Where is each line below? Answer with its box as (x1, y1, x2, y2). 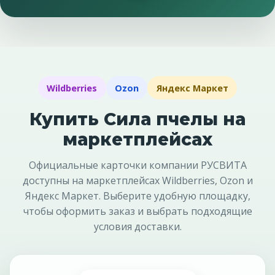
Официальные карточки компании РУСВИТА (28, 158, 247, 172)
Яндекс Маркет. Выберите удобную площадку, (25, 188, 250, 203)
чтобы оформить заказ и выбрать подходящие (23, 204, 252, 218)
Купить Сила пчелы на (29, 108, 246, 130)
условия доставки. (93, 219, 182, 233)
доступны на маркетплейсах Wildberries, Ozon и (22, 173, 253, 187)
